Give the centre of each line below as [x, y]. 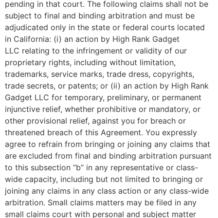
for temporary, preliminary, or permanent [125, 97]
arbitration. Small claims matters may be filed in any [101, 202]
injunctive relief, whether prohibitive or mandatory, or [103, 109]
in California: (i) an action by [59, 39]
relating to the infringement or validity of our [103, 51]
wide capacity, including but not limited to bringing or [104, 179]
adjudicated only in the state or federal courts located [105, 27]
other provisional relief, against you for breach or [95, 121]
